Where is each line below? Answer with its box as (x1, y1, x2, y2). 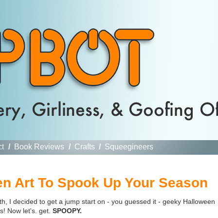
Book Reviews (14, 143, 64, 151)
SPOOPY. (53, 206, 82, 215)
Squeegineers (105, 143, 154, 151)
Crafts (74, 143, 95, 151)
